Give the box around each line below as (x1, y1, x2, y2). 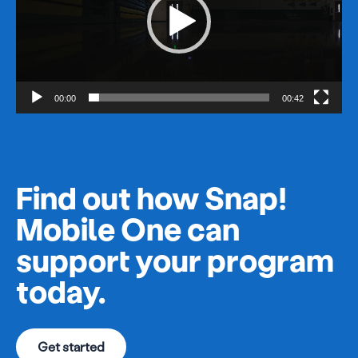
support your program (16, 238, 334, 280)
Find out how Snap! (16, 176, 287, 217)
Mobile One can (16, 207, 240, 249)
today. (16, 269, 105, 311)
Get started (38, 337, 105, 355)
